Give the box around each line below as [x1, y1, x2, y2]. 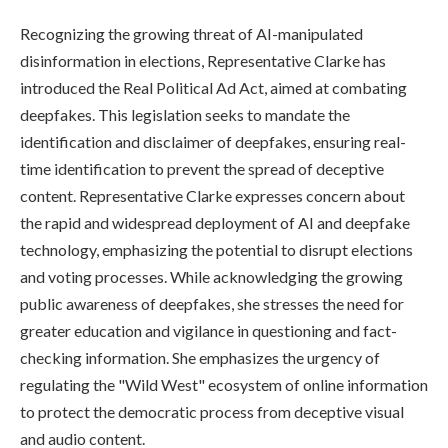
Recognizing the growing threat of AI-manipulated [20, 24, 363, 44]
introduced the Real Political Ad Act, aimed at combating [20, 78, 407, 98]
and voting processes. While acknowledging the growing [20, 267, 403, 287]
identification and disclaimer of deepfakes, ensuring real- [20, 132, 406, 152]
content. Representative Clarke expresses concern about [20, 186, 405, 206]
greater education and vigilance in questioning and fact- [20, 321, 397, 341]
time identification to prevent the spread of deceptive [20, 159, 384, 179]
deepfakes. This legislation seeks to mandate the [20, 105, 350, 125]
